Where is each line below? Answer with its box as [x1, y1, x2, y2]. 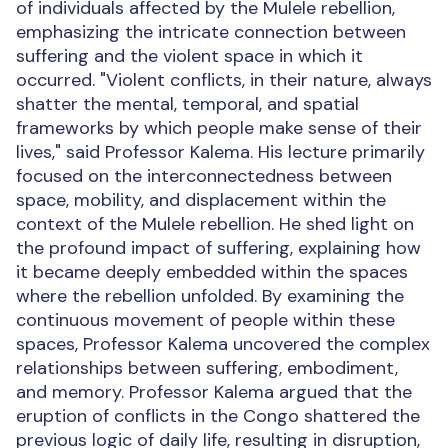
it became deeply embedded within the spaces [16, 260, 408, 284]
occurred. [16, 68, 95, 92]
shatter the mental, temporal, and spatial [16, 92, 359, 116]
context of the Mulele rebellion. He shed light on [16, 212, 414, 236]
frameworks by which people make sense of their [16, 116, 422, 140]
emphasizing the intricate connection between [16, 20, 406, 44]
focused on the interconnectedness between [16, 164, 392, 188]
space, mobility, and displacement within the [16, 188, 386, 212]
